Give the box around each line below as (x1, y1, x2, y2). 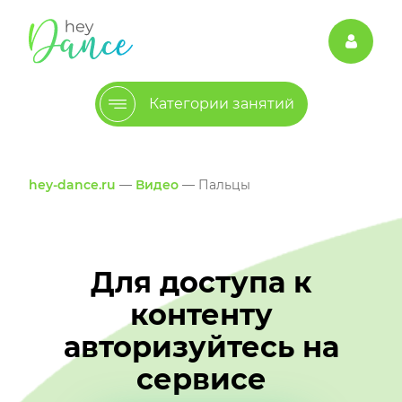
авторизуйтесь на (63, 329, 339, 365)
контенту (129, 297, 273, 333)
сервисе (135, 362, 267, 398)
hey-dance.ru (29, 177, 116, 194)
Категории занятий (148, 95, 294, 113)
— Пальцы (179, 177, 250, 194)
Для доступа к (90, 265, 312, 301)
